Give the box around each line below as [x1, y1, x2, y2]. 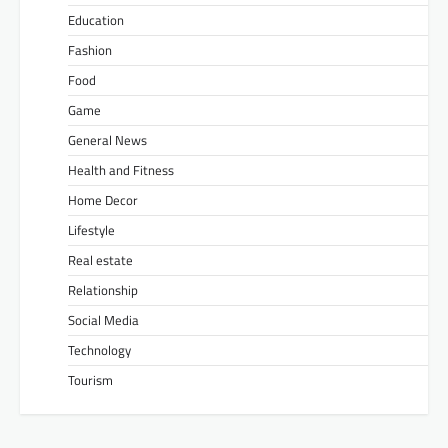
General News [68, 129, 147, 150]
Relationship [68, 279, 138, 300]
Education [68, 9, 124, 30]
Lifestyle [68, 219, 115, 240]
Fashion [68, 39, 112, 60]
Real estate [68, 249, 133, 270]
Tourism [68, 369, 113, 390]
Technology [68, 339, 131, 360]
